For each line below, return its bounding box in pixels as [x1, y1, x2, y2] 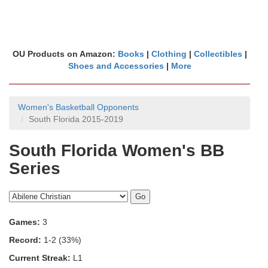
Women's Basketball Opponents [18, 102, 139, 112]
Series [9, 159, 60, 178]
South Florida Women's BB [9, 141, 224, 160]
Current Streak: [9, 253, 71, 263]
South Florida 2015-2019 [29, 114, 123, 124]
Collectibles [193, 49, 242, 59]
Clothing [151, 49, 187, 59]
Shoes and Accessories [68, 61, 164, 71]
